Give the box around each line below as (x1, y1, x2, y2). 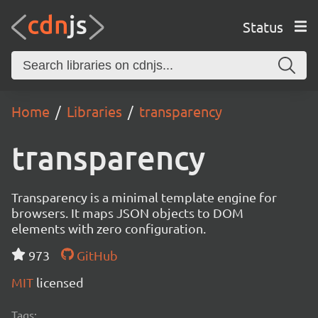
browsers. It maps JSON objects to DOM (11, 205, 243, 220)
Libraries (67, 102, 122, 120)
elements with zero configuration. (11, 221, 206, 236)
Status (242, 17, 283, 35)
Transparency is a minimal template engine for (11, 190, 277, 204)
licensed (36, 275, 84, 290)
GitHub (73, 248, 118, 263)
